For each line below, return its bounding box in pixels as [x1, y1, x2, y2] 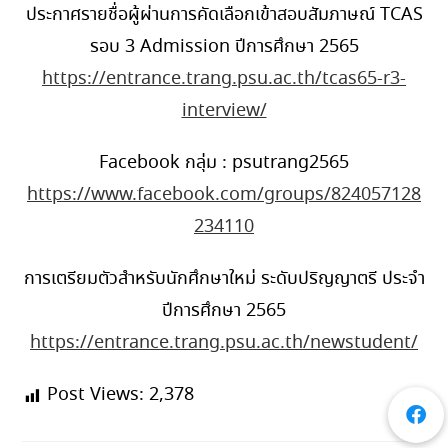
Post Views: [47, 381, 145, 408]
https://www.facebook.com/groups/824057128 [27, 181, 421, 208]
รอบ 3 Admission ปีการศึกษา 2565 [89, 33, 359, 60]
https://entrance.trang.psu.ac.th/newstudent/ [30, 329, 418, 356]
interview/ [181, 97, 267, 124]
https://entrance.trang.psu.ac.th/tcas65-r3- [42, 65, 406, 92]
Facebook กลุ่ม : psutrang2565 [99, 149, 349, 176]
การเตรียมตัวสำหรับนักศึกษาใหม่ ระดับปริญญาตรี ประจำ [23, 265, 425, 292]
